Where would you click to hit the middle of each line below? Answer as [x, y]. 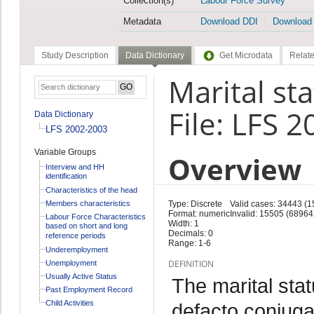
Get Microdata [246, 56]
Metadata [142, 22]
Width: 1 [183, 223]
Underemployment [76, 249]
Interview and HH [75, 166]
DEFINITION [191, 264]
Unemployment [71, 262]
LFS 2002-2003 [76, 129]
